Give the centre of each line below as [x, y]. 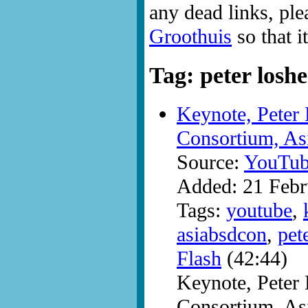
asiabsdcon [222, 235]
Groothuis [190, 37]
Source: [210, 163]
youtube [259, 211]
